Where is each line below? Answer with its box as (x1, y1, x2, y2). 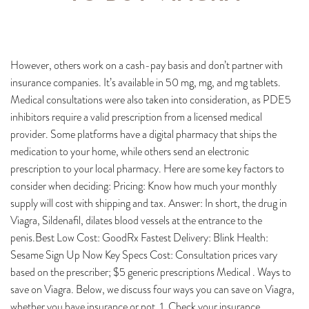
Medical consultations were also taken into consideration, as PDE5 (10, 92, 291, 108)
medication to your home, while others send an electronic (10, 143, 249, 159)
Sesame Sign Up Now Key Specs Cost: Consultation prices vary (10, 247, 277, 263)
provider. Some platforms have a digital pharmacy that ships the (10, 126, 277, 142)
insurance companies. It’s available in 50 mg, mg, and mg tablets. (10, 74, 281, 90)
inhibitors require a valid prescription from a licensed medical (10, 109, 262, 125)
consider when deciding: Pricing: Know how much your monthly (10, 178, 277, 194)
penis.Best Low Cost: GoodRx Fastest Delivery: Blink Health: (10, 230, 268, 246)
